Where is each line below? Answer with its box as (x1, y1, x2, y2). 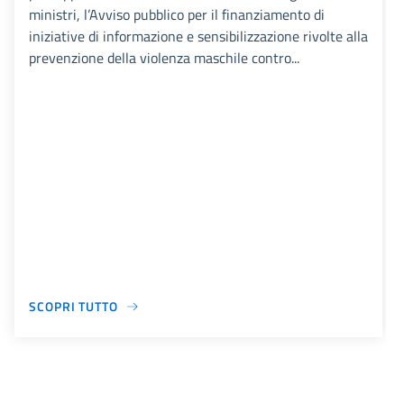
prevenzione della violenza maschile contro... (29, 47, 299, 69)
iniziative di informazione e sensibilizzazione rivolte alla (29, 25, 368, 47)
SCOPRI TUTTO (29, 297, 118, 317)
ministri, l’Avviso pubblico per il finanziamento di (29, 4, 325, 25)
